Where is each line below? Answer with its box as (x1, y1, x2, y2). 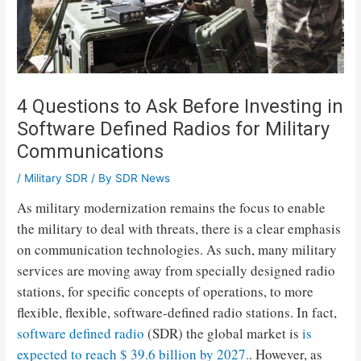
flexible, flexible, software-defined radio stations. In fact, (17, 303, 338, 322)
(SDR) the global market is (144, 324, 303, 342)
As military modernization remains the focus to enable (17, 198, 326, 217)
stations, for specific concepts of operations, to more (17, 282, 314, 301)
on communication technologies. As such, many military (17, 240, 338, 259)
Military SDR (24, 172, 89, 185)
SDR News (115, 172, 171, 185)
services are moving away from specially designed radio (17, 261, 336, 280)
